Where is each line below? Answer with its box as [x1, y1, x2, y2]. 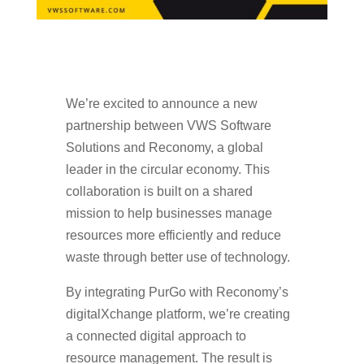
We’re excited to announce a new [65, 96, 258, 110]
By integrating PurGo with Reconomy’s [65, 284, 288, 299]
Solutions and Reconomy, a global [65, 140, 263, 154]
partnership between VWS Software [65, 118, 271, 132]
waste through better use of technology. [65, 249, 290, 264]
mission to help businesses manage [65, 206, 272, 220]
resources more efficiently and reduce [65, 227, 281, 242]
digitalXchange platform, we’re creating [65, 306, 290, 321]
